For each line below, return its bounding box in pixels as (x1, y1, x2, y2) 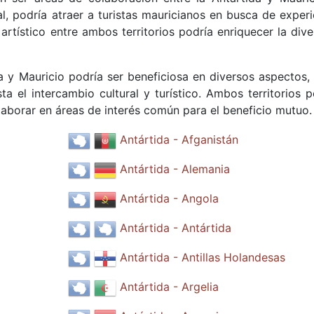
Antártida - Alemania (119, 162, 230, 177)
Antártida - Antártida (119, 221, 231, 235)
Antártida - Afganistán (119, 132, 238, 147)
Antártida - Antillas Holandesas (119, 250, 285, 265)
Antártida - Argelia (119, 280, 219, 294)
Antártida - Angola (119, 191, 219, 206)
